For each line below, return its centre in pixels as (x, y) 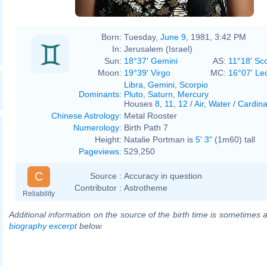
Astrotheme (146, 187)
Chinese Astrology (85, 115)
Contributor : (98, 187)
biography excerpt (43, 226)
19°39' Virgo (147, 72)
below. (90, 226)
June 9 (173, 37)
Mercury (193, 94)
